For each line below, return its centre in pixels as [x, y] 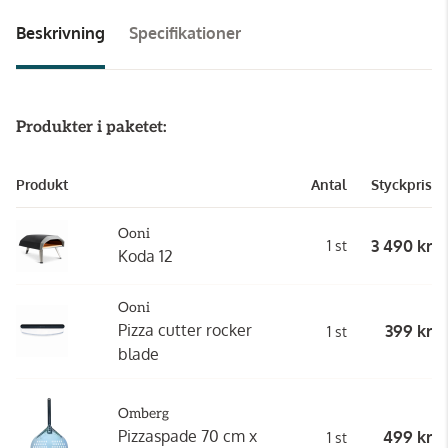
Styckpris [401, 184]
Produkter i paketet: [91, 127]
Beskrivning [60, 32]
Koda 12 [145, 255]
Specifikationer [185, 32]
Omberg [143, 413]
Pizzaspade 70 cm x [187, 435]
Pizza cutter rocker [185, 329]
